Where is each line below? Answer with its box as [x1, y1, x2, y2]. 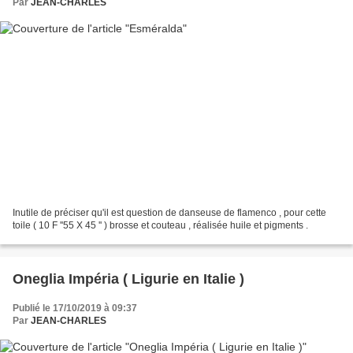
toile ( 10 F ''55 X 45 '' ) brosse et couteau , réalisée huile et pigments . [13, 220, 308, 232]
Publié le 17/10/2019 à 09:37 [13, 303, 137, 314]
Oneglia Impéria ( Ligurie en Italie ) [13, 271, 244, 288]
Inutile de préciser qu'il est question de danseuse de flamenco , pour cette [13, 207, 326, 219]
